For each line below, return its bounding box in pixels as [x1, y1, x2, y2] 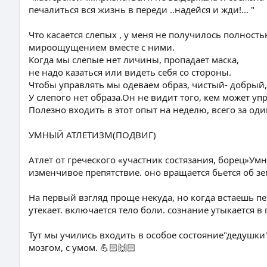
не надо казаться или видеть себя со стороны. [29, 66, 231, 78]
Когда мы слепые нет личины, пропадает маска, [29, 54, 239, 66]
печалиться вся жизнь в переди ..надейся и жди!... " [29, 4, 254, 15]
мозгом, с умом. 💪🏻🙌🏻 [29, 241, 136, 253]
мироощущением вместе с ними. [29, 41, 175, 53]
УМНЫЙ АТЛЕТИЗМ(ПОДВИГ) [29, 129, 156, 141]
